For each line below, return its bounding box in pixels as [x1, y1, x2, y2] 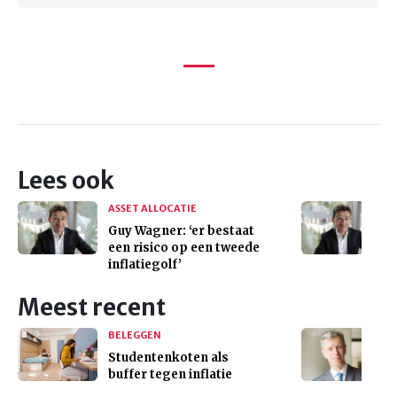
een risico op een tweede [108, 239, 260, 255]
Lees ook [18, 166, 114, 195]
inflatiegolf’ [108, 256, 182, 272]
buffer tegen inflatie [108, 366, 232, 382]
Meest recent [18, 292, 166, 322]
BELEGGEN [108, 328, 161, 341]
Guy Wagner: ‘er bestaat [108, 222, 254, 238]
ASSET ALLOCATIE [108, 201, 197, 214]
